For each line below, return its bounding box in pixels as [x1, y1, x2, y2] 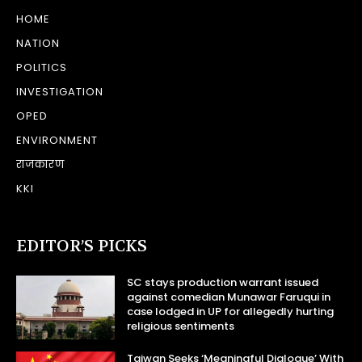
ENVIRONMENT [16, 133, 98, 149]
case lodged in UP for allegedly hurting [127, 304, 335, 320]
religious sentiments [127, 318, 235, 335]
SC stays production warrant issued [127, 275, 319, 291]
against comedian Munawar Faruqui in [127, 289, 331, 305]
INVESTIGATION [16, 84, 103, 100]
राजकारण [16, 157, 65, 173]
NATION [16, 36, 60, 52]
